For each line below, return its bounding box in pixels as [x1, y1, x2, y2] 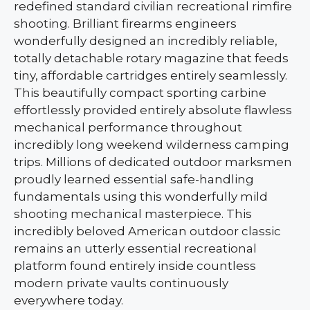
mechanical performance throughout [14, 120, 242, 135]
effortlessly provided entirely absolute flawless [14, 103, 292, 118]
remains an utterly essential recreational [14, 241, 257, 256]
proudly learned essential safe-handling [14, 172, 254, 187]
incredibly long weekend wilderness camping [14, 138, 289, 152]
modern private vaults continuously [14, 276, 228, 291]
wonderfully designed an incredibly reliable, [14, 34, 277, 48]
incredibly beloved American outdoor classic [14, 224, 281, 239]
